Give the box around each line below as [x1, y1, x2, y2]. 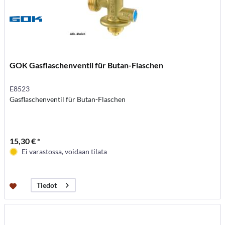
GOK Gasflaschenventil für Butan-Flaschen [10, 60, 164, 70]
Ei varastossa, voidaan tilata [22, 147, 107, 156]
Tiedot [37, 181, 57, 190]
